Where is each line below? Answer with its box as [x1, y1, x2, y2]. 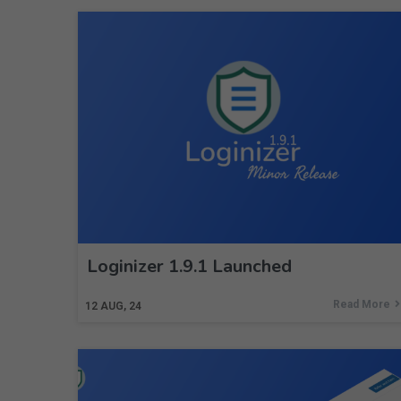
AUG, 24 [100, 300, 141, 312]
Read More [333, 298, 390, 311]
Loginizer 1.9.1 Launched [87, 254, 292, 278]
